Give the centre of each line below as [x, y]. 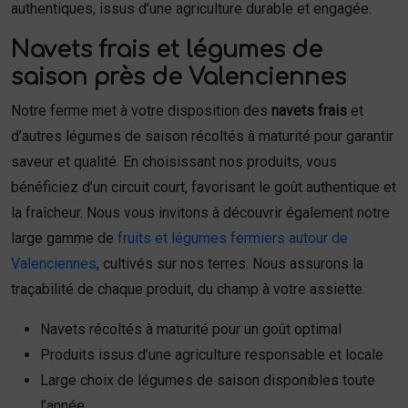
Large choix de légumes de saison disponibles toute [208, 380]
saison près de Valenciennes [178, 77]
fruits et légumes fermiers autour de [233, 238]
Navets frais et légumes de [167, 50]
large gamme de [64, 238]
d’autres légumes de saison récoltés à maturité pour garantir [202, 136]
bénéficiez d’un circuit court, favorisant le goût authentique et [204, 187]
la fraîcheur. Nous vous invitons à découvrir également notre [200, 213]
